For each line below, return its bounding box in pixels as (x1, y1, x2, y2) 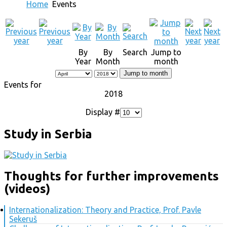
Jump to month (124, 69, 168, 78)
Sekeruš (9, 214, 37, 224)
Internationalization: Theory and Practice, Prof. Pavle (9, 205, 201, 215)
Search (123, 48, 147, 57)
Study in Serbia (4, 127, 92, 141)
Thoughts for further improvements (4, 169, 219, 183)
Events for (4, 80, 42, 90)
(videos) (4, 182, 50, 196)
